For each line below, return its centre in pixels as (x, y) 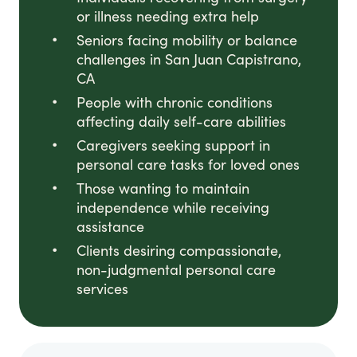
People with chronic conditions (175, 102)
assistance (110, 227)
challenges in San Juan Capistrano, (189, 59)
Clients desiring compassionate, (179, 251)
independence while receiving (173, 208)
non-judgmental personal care (176, 270)
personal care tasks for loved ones (188, 165)
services (102, 289)
